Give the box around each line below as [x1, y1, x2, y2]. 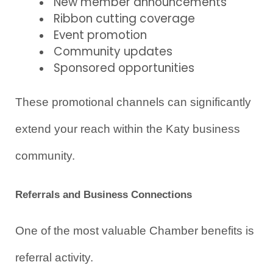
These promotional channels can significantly [15, 96, 251, 109]
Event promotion [54, 27, 147, 44]
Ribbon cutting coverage [54, 10, 195, 27]
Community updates [54, 43, 172, 60]
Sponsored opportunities [54, 60, 194, 77]
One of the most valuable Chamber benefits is [15, 224, 254, 237]
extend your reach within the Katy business [15, 122, 240, 136]
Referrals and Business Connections [15, 188, 192, 200]
